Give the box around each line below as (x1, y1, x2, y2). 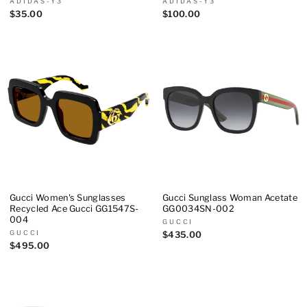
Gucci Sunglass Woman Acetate (162, 192, 297, 203)
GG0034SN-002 (162, 203, 234, 214)
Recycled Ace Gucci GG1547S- (10, 203, 139, 214)
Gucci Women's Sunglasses (10, 192, 126, 203)
